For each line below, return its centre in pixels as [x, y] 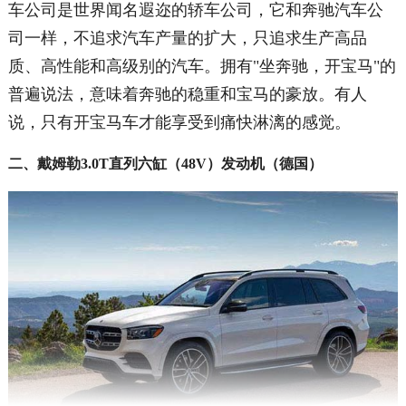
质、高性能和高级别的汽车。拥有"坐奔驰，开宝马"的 [202, 67]
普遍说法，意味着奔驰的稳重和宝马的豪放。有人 [187, 95]
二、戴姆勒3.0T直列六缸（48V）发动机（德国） [165, 164]
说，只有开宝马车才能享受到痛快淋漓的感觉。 [179, 123]
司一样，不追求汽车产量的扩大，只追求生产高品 [187, 39]
